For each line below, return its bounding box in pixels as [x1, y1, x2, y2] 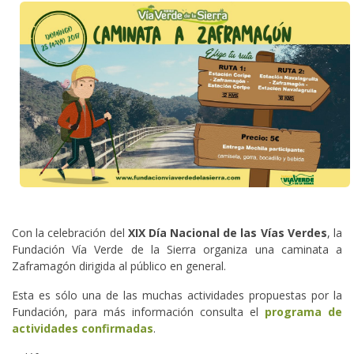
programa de [265, 304, 342, 320]
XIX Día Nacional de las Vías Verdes [127, 225, 327, 241]
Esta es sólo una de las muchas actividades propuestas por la [12, 288, 342, 303]
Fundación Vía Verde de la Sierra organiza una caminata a [12, 242, 342, 258]
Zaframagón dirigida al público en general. [12, 258, 229, 274]
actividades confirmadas [12, 321, 153, 337]
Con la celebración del [12, 225, 128, 241]
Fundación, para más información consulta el [12, 304, 265, 320]
